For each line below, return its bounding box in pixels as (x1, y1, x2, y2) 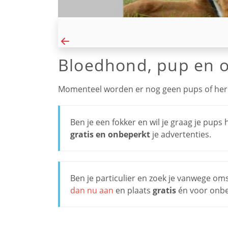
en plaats (113, 184, 153, 196)
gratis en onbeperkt (70, 128, 150, 140)
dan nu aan (70, 184, 113, 196)
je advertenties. (150, 128, 211, 140)
